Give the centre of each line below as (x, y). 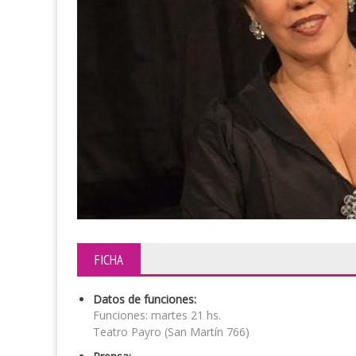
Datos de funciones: (145, 300)
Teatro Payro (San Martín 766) (171, 332)
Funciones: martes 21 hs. (157, 315)
